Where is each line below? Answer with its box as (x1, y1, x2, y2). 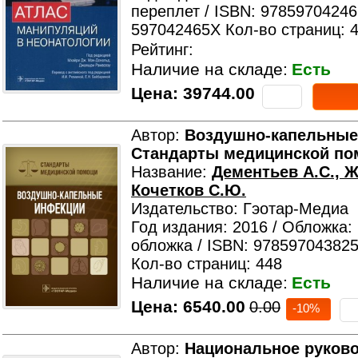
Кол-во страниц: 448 (131, 255, 282, 272)
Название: (131, 163, 212, 181)
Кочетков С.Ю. (131, 181, 246, 199)
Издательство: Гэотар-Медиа (131, 200, 348, 217)
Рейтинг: (131, 41, 193, 58)
